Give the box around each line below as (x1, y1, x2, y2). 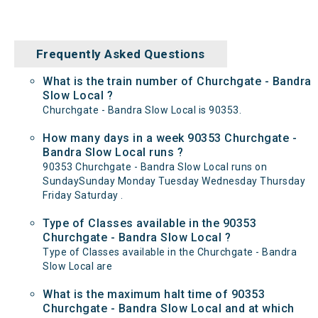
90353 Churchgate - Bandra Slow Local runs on (43, 161, 267, 172)
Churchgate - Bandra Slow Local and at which (43, 302, 295, 315)
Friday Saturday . (43, 190, 124, 201)
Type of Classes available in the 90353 (43, 216, 256, 230)
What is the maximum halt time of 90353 (43, 287, 265, 301)
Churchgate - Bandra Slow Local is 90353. (43, 104, 241, 116)
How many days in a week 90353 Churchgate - (43, 131, 297, 145)
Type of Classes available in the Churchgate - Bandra (43, 246, 297, 258)
